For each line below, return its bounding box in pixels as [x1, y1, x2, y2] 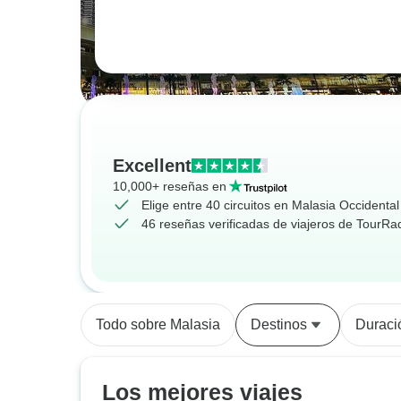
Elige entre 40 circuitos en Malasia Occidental [141, 197, 399, 212]
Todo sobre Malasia [96, 317, 220, 332]
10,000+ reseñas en [113, 178, 226, 193]
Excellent [113, 155, 192, 175]
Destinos [251, 317, 307, 332]
